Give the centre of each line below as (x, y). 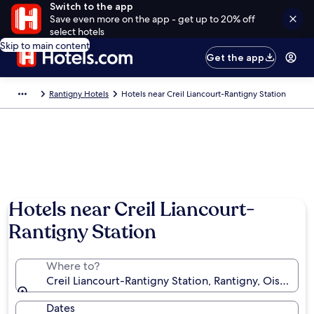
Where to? (73, 266)
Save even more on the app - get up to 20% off (152, 19)
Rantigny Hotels (79, 94)
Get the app (235, 57)
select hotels (77, 32)
